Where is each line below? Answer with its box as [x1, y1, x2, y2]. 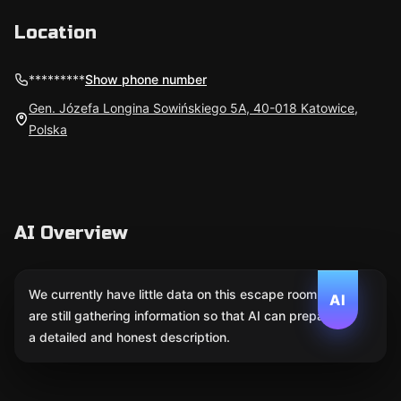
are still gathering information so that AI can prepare [29, 308, 336, 323]
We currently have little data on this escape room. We [29, 286, 343, 302]
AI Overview [14, 222, 128, 244]
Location [14, 21, 97, 44]
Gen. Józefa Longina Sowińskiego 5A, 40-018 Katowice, [29, 100, 358, 115]
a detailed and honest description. [29, 329, 230, 345]
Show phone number [85, 72, 207, 87]
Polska [29, 122, 67, 137]
